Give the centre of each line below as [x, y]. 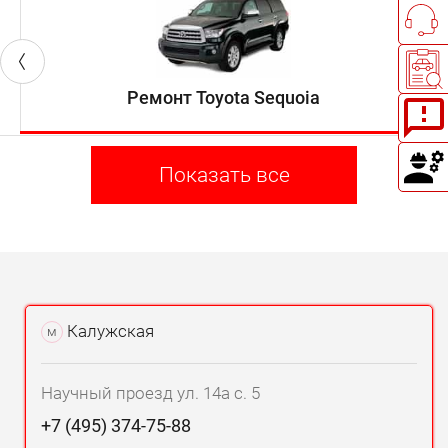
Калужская [108, 331]
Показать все [224, 174]
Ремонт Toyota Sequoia [223, 97]
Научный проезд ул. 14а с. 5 [150, 393]
